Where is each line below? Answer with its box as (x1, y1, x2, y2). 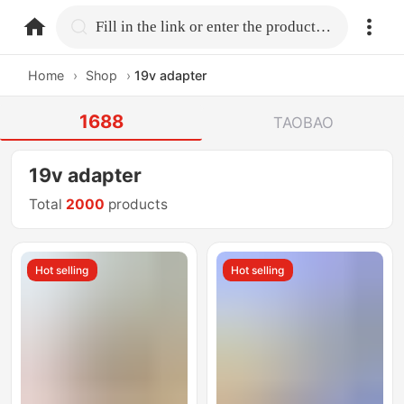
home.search (95, 16, 188, 35)
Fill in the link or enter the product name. (316, 17, 332, 35)
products (105, 196, 169, 214)
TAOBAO (272, 113, 334, 132)
